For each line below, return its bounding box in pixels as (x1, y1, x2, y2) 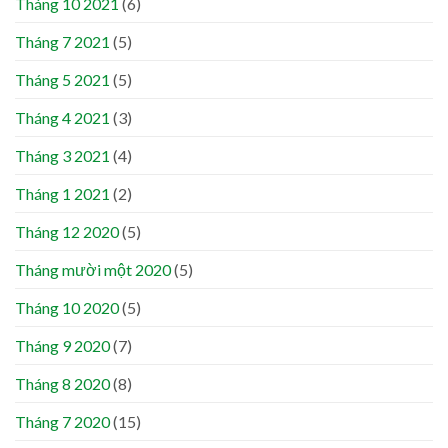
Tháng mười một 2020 (15, 259, 171, 279)
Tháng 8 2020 (15, 373, 110, 393)
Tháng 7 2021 (15, 31, 110, 51)
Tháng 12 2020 (15, 221, 119, 241)
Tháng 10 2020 (15, 297, 119, 317)
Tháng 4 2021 (15, 107, 110, 127)
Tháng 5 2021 (15, 69, 110, 89)
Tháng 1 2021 (15, 183, 110, 203)
